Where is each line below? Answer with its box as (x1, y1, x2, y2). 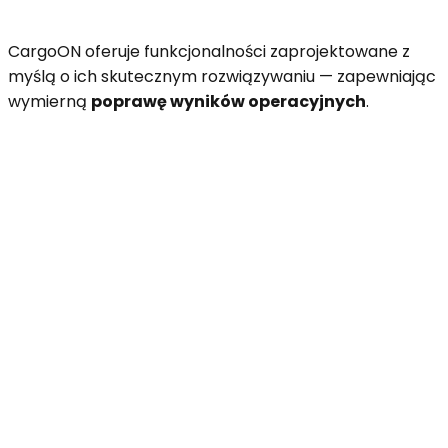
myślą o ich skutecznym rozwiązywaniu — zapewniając (8, 64, 436, 88)
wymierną (8, 89, 91, 113)
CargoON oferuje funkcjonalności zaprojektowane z (8, 39, 410, 63)
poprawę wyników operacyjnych (91, 89, 366, 113)
